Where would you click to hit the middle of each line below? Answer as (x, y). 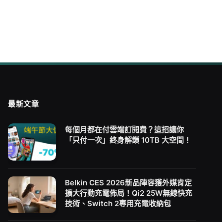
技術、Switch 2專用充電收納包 (118, 203)
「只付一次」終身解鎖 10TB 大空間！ (128, 140)
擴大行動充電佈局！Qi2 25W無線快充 (129, 193)
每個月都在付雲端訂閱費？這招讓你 (124, 130)
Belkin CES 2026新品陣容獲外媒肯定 (128, 182)
